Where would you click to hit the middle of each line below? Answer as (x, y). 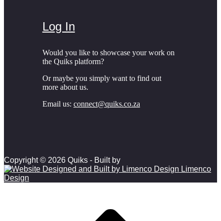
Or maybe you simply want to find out (102, 78)
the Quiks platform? (73, 62)
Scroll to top (25, 187)
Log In (58, 27)
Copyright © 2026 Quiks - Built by (62, 160)
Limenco (195, 169)
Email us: (58, 104)
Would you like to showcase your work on (108, 53)
